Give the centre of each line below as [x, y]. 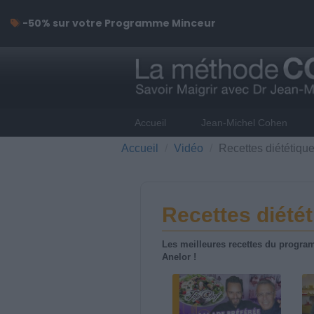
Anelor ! [179, 257]
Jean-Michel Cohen [245, 122]
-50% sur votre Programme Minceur [118, 23]
